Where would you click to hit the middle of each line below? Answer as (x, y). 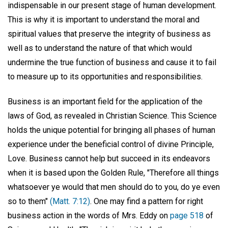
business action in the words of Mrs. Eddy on (89, 215)
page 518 (187, 215)
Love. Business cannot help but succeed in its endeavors (109, 158)
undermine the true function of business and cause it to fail (112, 62)
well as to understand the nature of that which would (100, 48)
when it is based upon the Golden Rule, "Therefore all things (113, 173)
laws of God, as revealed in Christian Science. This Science (112, 116)
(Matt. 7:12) (70, 201)
